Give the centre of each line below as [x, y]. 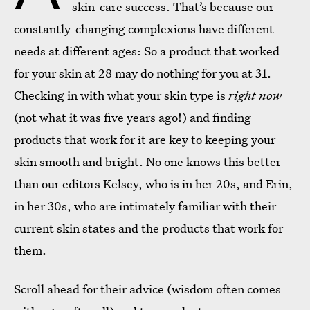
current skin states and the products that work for [148, 228]
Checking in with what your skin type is [120, 95]
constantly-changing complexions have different [144, 29]
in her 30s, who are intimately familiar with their [145, 206]
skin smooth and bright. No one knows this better [147, 162]
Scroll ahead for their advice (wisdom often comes [147, 289]
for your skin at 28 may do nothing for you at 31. [143, 73]
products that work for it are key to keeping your [145, 140]
